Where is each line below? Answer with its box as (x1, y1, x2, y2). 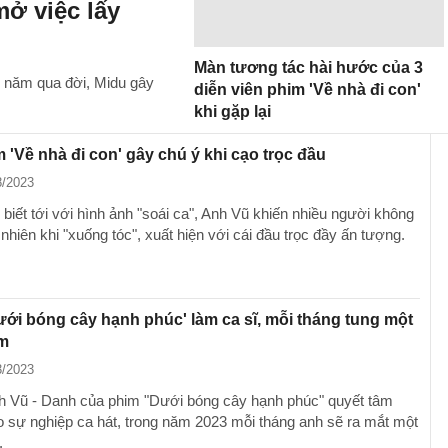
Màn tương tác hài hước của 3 (194, 59, 423, 76)
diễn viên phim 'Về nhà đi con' (194, 81, 421, 98)
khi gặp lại (194, 103, 271, 120)
